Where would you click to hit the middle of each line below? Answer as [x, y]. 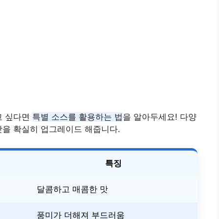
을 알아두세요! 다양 [160, 117]
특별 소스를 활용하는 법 [77, 117]
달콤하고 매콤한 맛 [72, 189]
